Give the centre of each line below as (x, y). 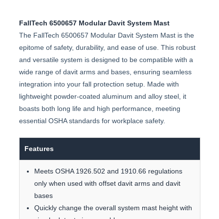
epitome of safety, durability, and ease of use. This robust (107, 48)
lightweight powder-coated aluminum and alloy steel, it (102, 97)
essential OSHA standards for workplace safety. (92, 121)
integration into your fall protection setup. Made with (99, 84)
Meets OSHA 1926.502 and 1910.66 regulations (108, 171)
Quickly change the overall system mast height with (113, 208)
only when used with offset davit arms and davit (107, 184)
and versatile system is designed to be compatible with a (106, 60)
